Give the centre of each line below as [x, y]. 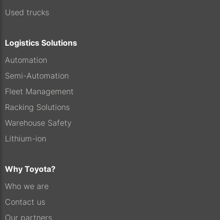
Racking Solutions [37, 107]
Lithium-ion [26, 138]
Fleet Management [39, 91]
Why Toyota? [30, 169]
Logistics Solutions [41, 43]
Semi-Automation [37, 76]
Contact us [25, 202]
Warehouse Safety [38, 123]
